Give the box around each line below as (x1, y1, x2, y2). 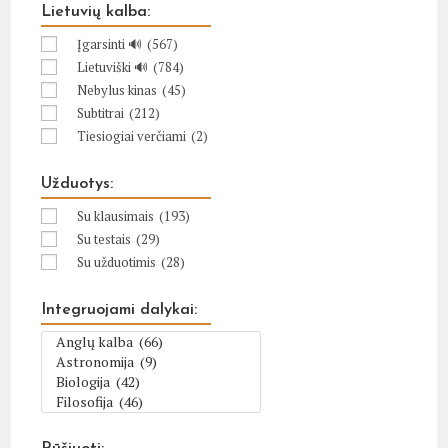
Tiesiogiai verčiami (77, 126, 187, 145)
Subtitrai (77, 103, 125, 122)
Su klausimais (77, 206, 155, 225)
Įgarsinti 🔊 (77, 34, 143, 53)
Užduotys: (41, 175, 114, 192)
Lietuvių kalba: (41, 3, 151, 20)
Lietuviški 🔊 (77, 57, 149, 76)
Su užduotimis (77, 252, 157, 271)
